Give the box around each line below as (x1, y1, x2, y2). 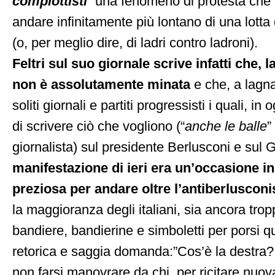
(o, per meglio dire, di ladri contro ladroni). (12, 36, 258, 50)
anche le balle (185, 119, 267, 134)
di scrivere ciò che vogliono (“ (12, 119, 185, 134)
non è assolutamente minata (12, 77, 194, 92)
